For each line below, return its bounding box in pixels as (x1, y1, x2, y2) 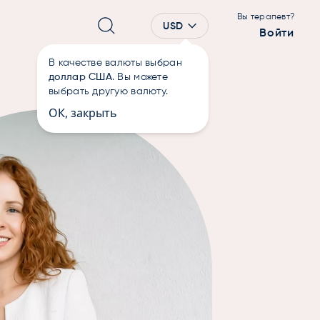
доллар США (49, 72, 112, 82)
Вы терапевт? (237, 13, 294, 21)
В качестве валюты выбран (49, 58, 182, 68)
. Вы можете (111, 72, 169, 82)
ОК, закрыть (49, 105, 118, 121)
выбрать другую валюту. (49, 86, 169, 96)
